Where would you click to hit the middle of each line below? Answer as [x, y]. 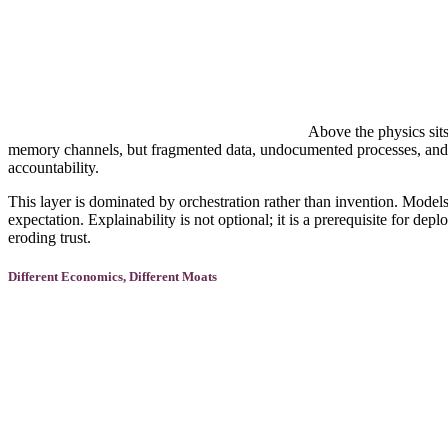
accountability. [53, 168]
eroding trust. [49, 238]
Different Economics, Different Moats [112, 277]
